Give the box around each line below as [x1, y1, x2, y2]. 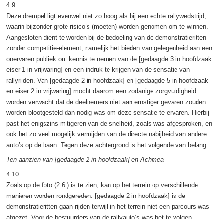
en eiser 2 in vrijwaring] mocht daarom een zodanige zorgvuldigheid [6, 87, 196, 95]
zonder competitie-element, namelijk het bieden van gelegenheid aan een [6, 44, 212, 52]
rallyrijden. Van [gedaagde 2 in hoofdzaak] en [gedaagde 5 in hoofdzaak [6, 76, 208, 84]
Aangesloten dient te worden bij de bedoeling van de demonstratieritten [6, 33, 206, 41]
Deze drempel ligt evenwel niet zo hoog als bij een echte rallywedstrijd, [6, 12, 206, 20]
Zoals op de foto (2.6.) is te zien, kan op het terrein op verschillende [6, 181, 198, 189]
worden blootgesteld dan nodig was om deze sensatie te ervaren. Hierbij [6, 109, 209, 116]
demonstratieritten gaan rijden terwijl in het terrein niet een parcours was [6, 202, 209, 210]
